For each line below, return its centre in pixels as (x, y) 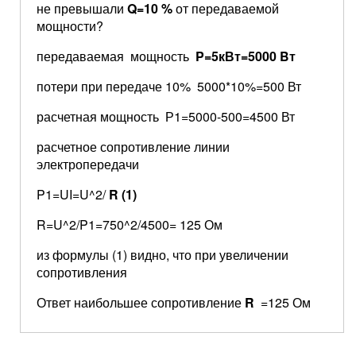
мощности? (70, 26)
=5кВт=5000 (242, 56)
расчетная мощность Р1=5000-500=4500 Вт (166, 116)
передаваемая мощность (116, 56)
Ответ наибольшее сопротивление (141, 302)
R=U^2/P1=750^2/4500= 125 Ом (130, 224)
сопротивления (82, 272)
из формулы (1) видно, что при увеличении (163, 255)
